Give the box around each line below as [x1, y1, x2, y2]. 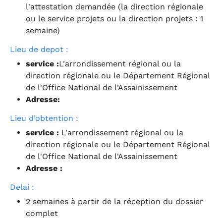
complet [26, 208, 58, 218]
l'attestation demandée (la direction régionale [26, 1, 203, 11]
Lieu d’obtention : [10, 113, 78, 123]
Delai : [10, 182, 34, 192]
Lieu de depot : [10, 44, 68, 54]
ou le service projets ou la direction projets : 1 [26, 13, 203, 23]
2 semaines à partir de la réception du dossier [26, 196, 203, 206]
